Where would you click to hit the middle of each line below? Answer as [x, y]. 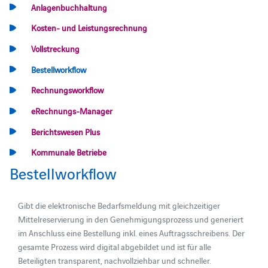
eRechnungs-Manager [72, 110]
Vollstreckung [56, 48]
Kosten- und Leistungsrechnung [89, 28]
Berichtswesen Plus [66, 131]
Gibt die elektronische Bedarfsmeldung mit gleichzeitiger [119, 205]
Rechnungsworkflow [68, 90]
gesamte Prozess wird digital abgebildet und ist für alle [115, 246]
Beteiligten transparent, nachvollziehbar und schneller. [115, 260]
